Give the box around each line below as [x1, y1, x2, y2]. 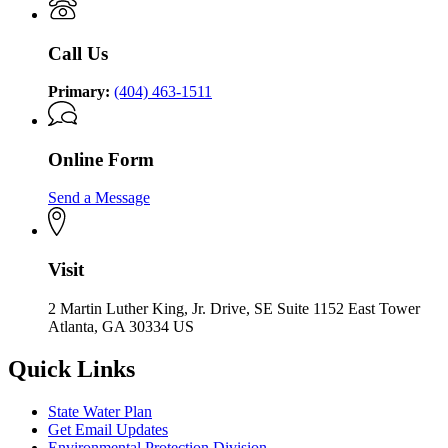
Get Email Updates [48, 420, 168, 438]
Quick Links [8, 355, 135, 382]
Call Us [48, 42, 108, 64]
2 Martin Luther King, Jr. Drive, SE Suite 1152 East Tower [48, 299, 420, 317]
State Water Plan [48, 402, 152, 420]
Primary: [48, 83, 110, 101]
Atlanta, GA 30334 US [48, 317, 194, 335]
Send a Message [48, 189, 150, 207]
